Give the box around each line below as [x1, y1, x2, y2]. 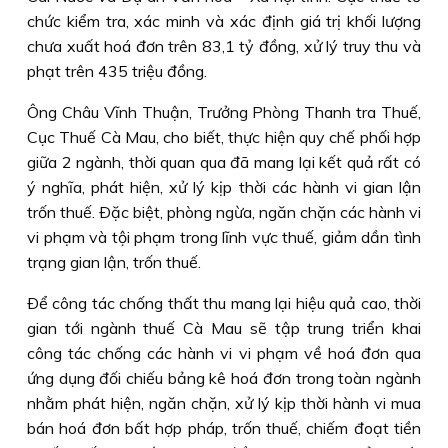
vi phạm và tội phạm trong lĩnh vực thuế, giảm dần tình [27, 227, 421, 247]
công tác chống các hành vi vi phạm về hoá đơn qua [27, 343, 421, 363]
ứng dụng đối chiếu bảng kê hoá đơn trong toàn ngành [27, 368, 421, 388]
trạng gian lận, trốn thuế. [27, 252, 201, 272]
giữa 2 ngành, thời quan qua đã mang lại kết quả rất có [27, 152, 421, 172]
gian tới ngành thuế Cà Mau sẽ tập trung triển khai [27, 318, 421, 338]
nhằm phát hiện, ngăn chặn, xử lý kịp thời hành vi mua [27, 393, 421, 413]
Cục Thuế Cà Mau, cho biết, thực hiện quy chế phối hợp [27, 127, 421, 147]
